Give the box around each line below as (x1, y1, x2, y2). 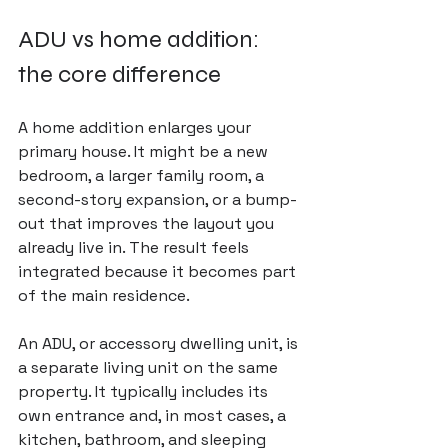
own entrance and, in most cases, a (18, 405, 290, 426)
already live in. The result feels (18, 237, 253, 258)
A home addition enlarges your (18, 117, 255, 138)
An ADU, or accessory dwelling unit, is (18, 333, 302, 354)
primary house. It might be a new (18, 141, 272, 162)
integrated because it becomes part (18, 261, 300, 282)
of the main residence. (18, 285, 190, 306)
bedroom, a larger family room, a (18, 165, 268, 186)
